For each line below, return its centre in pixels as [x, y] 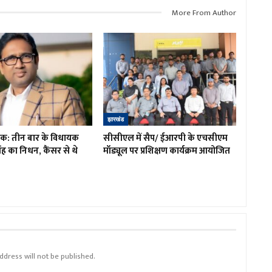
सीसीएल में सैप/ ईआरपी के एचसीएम [165, 138]
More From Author [204, 12]
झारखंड [115, 120]
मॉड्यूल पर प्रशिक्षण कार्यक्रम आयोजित [166, 151]
